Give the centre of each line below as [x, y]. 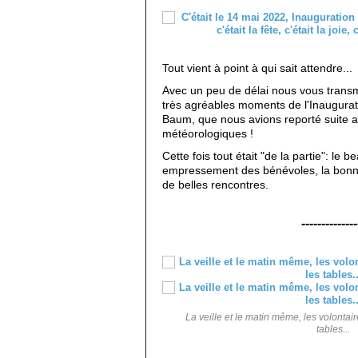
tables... [333, 328]
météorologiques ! [208, 133]
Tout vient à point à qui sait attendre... [257, 68]
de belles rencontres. [215, 184]
